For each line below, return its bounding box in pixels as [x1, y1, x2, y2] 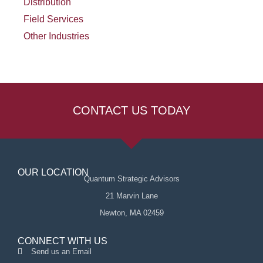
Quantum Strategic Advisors [83, 174, 180, 183]
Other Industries [23, 31, 89, 41]
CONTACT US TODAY [73, 104, 190, 117]
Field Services [23, 14, 83, 24]
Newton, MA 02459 [99, 208, 164, 217]
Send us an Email [31, 247, 92, 256]
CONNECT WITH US [18, 236, 107, 246]
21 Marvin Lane [105, 191, 158, 200]
